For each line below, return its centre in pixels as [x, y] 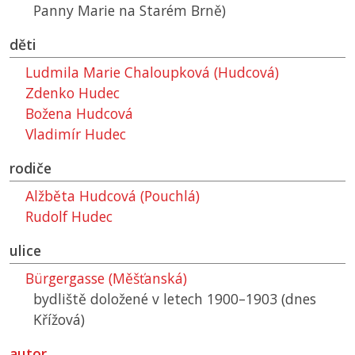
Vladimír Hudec [76, 134]
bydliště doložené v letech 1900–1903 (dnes [175, 299]
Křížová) [59, 320]
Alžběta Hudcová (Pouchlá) [113, 196]
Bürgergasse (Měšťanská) [106, 279]
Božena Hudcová [79, 114]
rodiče [31, 168]
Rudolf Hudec [69, 217]
